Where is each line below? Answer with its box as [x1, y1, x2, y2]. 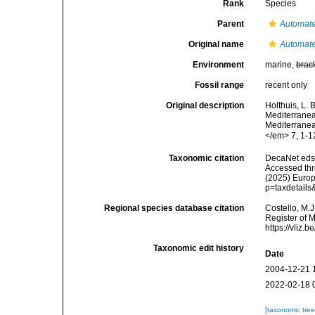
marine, [265, 60, 297, 70]
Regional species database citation [104, 203, 245, 213]
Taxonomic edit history [153, 243, 245, 253]
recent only [265, 80, 308, 90]
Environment [193, 60, 245, 70]
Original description [166, 101, 245, 110]
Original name [188, 39, 245, 49]
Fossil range [195, 80, 245, 90]
